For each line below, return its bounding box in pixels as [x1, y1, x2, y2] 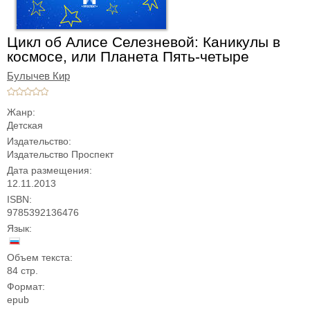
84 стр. [7, 265, 38, 276]
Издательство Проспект [7, 149, 113, 160]
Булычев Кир [7, 71, 70, 82]
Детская [7, 120, 43, 131]
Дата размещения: [7, 165, 92, 176]
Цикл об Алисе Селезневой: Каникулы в [7, 34, 280, 50]
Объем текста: [7, 252, 73, 263]
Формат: [7, 281, 45, 292]
